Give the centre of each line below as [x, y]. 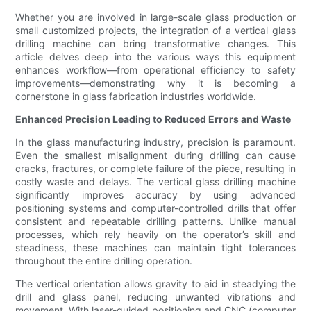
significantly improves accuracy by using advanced [155, 195]
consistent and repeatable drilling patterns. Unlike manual [155, 221]
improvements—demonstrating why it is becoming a [155, 83]
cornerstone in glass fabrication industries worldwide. [136, 96]
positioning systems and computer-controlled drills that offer [155, 208]
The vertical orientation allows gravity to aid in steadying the [155, 284]
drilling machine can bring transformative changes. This [155, 44]
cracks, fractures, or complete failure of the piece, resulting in [155, 169]
